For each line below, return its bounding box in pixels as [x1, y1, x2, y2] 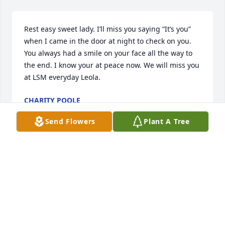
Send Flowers [45, 117, 96, 126]
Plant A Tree [144, 117, 190, 126]
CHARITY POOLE [24, 95, 80, 105]
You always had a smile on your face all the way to [24, 48, 192, 58]
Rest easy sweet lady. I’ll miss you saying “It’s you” [24, 24, 191, 34]
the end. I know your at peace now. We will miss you [24, 60, 199, 70]
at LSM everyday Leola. [24, 72, 100, 82]
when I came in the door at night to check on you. [24, 36, 191, 46]
